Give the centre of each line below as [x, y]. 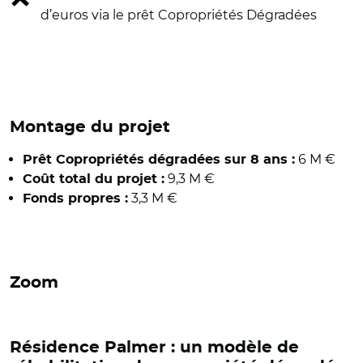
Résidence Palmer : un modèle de [154, 347]
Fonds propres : [75, 198]
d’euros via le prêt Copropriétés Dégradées [179, 15]
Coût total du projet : [94, 179]
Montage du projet [90, 127]
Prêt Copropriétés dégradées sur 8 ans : [159, 159]
